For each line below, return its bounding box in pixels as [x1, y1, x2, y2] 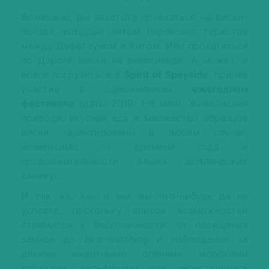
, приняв [208, 68, 249, 81]
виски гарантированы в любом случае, [21, 126, 248, 139]
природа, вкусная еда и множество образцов [21, 112, 248, 124]
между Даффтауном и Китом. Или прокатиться [21, 40, 248, 52]
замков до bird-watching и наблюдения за [21, 233, 248, 246]
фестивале [21, 97, 74, 110]
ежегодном [192, 83, 248, 95]
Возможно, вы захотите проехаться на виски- [21, 11, 248, 23]
